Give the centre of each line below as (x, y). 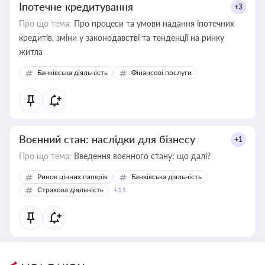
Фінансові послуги (161, 72)
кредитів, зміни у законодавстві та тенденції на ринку (122, 38)
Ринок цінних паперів (72, 177)
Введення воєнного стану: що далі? (141, 156)
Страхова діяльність (70, 190)
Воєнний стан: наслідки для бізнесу (107, 139)
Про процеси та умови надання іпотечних (153, 23)
